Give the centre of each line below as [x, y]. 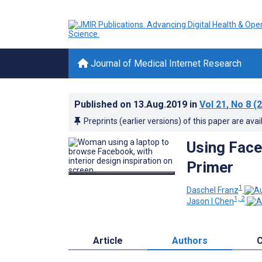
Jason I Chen [210, 201]
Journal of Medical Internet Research [165, 63]
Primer [210, 167]
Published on [104, 104]
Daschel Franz [212, 190]
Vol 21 [213, 104]
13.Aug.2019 [161, 104]
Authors [190, 241]
